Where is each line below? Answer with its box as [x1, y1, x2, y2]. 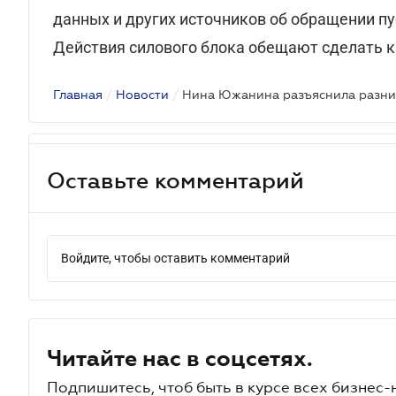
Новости [116, 88, 169, 102]
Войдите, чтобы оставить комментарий [61, 251, 290, 265]
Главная [53, 88, 103, 102]
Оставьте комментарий [47, 167, 304, 193]
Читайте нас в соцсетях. [47, 346, 313, 370]
